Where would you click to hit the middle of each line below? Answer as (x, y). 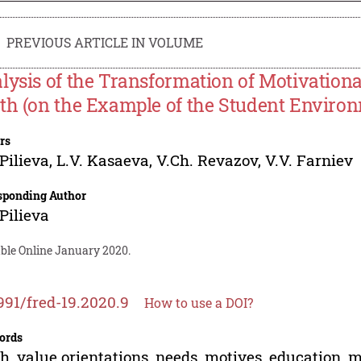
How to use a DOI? (199, 302)
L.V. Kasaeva (103, 160)
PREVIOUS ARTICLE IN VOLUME (105, 42)
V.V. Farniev (309, 160)
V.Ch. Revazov (207, 160)
